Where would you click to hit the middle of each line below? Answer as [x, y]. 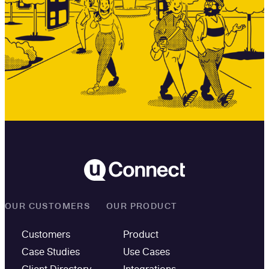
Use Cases [147, 251]
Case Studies [51, 251]
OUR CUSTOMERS [48, 206]
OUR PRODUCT [142, 206]
